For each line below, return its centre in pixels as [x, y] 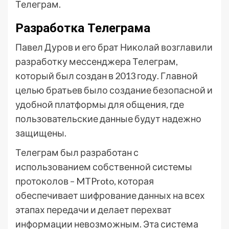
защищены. [41, 133]
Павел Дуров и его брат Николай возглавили [114, 47]
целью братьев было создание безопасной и [114, 90]
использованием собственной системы [104, 167]
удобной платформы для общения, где [100, 104]
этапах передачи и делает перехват [94, 210]
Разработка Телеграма [83, 28]
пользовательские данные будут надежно [108, 119]
